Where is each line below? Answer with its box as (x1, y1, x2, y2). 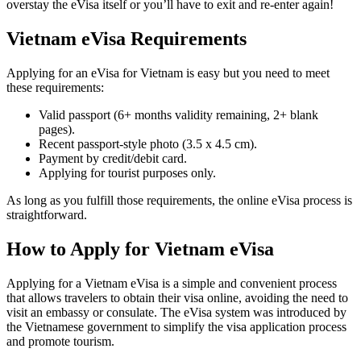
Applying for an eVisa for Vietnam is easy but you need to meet (6, 66, 330, 81)
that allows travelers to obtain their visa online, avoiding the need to (6, 290, 348, 305)
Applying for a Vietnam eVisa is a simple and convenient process (6, 276, 337, 290)
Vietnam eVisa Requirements (6, 28, 247, 50)
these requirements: (6, 81, 104, 95)
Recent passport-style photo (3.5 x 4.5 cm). (39, 137, 257, 151)
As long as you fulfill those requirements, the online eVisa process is (6, 193, 352, 208)
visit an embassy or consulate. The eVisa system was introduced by (6, 305, 346, 319)
